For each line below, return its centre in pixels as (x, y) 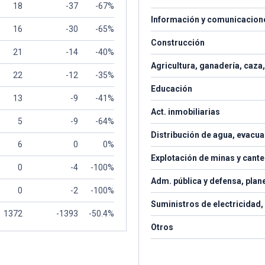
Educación (172, 89)
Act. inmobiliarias (185, 112)
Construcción (178, 43)
